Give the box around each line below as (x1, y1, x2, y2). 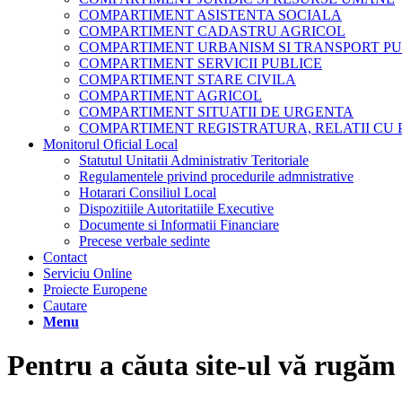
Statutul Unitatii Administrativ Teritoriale (79, 153, 309, 168)
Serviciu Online (43, 266, 132, 281)
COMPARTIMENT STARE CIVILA (79, 72, 296, 87)
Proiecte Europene (43, 282, 147, 297)
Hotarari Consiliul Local (79, 185, 216, 200)
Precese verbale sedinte (79, 233, 210, 249)
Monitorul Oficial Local (43, 136, 178, 152)
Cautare (43, 298, 87, 313)
